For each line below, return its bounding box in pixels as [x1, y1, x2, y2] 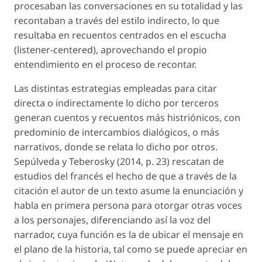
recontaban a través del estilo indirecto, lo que [14, 14, 219, 27]
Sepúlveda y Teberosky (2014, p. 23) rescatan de [14, 155, 224, 168]
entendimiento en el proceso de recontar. [14, 58, 196, 71]
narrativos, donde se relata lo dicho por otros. [14, 140, 218, 153]
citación [14, 184, 49, 197]
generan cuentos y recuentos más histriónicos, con [14, 111, 240, 124]
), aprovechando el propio [93, 43, 207, 56]
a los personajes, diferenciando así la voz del [14, 213, 211, 226]
